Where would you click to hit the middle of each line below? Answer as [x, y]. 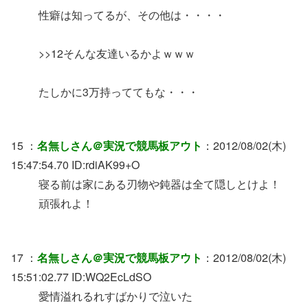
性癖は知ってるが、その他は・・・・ [132, 15]
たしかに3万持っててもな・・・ [119, 92]
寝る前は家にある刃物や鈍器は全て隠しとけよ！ [159, 184]
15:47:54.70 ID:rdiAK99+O [75, 165]
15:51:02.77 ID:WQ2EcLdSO [81, 276]
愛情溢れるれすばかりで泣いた [115, 296]
